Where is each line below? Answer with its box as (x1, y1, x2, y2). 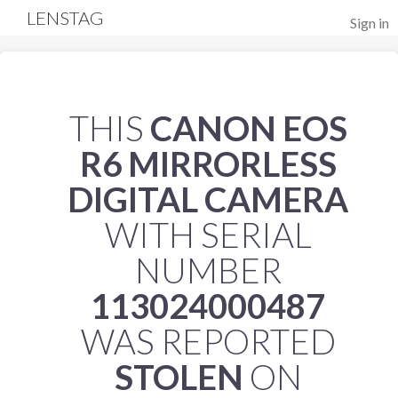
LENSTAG (27, 7, 104, 28)
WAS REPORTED (80, 321, 336, 362)
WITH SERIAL (104, 214, 312, 255)
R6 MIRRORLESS (79, 143, 337, 184)
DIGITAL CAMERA (68, 179, 348, 219)
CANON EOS (149, 107, 347, 148)
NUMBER (134, 250, 282, 291)
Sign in (350, 14, 389, 31)
